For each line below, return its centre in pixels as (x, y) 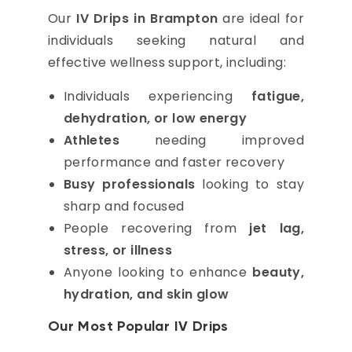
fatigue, (278, 96)
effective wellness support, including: (167, 62)
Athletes (91, 140)
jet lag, (277, 228)
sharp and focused (124, 206)
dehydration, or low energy (155, 118)
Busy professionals (129, 184)
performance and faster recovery (174, 162)
